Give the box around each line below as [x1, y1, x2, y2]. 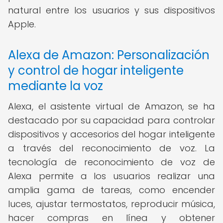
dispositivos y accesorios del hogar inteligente [8, 128, 215, 140]
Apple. [8, 18, 36, 30]
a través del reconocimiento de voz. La [8, 142, 215, 154]
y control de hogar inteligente [8, 62, 184, 79]
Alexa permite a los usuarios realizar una [8, 170, 215, 182]
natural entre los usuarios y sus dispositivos [8, 4, 215, 16]
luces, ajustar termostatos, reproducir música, [8, 198, 215, 210]
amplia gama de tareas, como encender [8, 184, 215, 196]
